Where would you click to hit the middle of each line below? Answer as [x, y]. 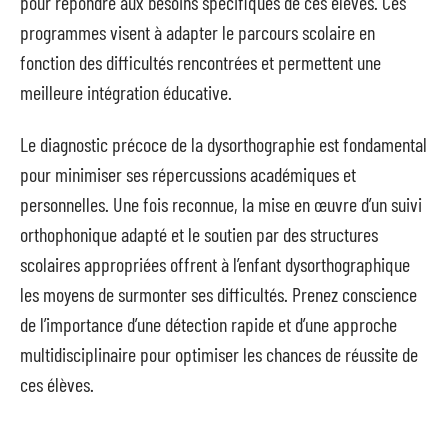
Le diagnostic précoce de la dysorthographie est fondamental [223, 144]
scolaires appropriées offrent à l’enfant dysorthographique [215, 264]
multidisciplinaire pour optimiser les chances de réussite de [219, 354]
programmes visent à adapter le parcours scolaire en [197, 31]
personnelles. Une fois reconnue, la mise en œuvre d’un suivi [221, 204]
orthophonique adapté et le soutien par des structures [199, 234]
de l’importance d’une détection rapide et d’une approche [208, 324]
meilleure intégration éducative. [126, 91]
